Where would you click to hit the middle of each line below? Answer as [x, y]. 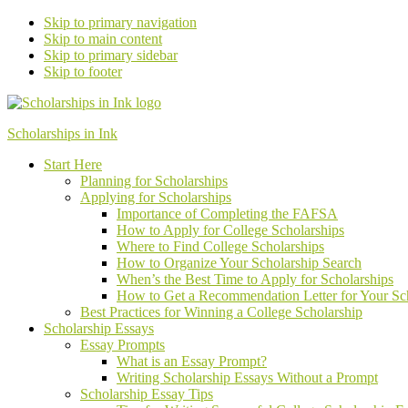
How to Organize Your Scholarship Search [239, 263]
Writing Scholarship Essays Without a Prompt [247, 377]
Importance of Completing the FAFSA [227, 214]
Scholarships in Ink [62, 133]
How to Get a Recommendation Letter [229, 296]
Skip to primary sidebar [111, 55]
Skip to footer [83, 71]
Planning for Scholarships [154, 181]
